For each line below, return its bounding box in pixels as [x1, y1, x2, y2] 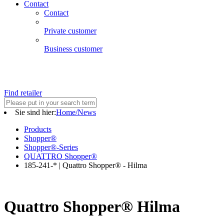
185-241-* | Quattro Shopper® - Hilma [24, 161, 147, 169]
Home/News [56, 108, 96, 116]
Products [24, 125, 51, 133]
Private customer [44, 26, 96, 35]
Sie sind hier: [15, 108, 56, 116]
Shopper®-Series [24, 143, 78, 151]
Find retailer [4, 88, 42, 97]
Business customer [44, 44, 102, 53]
